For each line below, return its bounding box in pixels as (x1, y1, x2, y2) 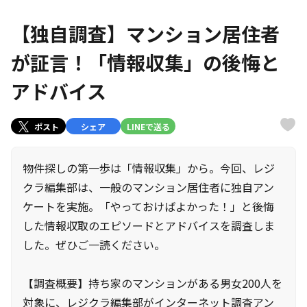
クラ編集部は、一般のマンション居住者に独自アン (23, 179, 274, 195)
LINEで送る (126, 120, 170, 132)
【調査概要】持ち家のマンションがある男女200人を (23, 275, 282, 291)
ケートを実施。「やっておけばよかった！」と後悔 (23, 198, 274, 214)
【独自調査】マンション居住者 (11, 20, 280, 47)
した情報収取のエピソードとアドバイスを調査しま (23, 217, 275, 234)
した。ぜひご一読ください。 (23, 236, 165, 253)
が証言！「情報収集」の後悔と (11, 49, 280, 76)
